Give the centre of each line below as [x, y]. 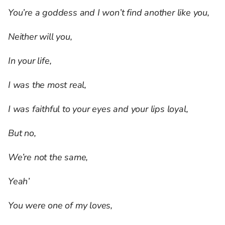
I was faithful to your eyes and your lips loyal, [98, 109]
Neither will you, [40, 37]
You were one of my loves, [60, 206]
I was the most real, [47, 85]
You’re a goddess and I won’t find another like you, [109, 13]
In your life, [30, 61]
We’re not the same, [48, 157]
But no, [22, 133]
